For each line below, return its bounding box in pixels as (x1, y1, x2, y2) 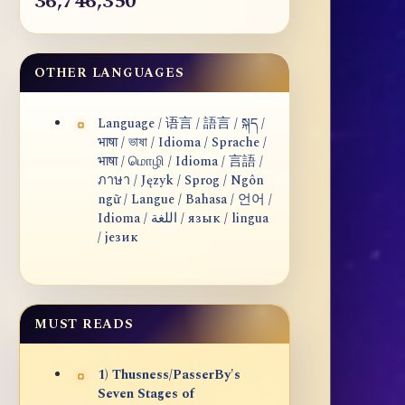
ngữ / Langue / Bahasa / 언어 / (98, 190, 272, 211)
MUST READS (34, 315, 134, 334)
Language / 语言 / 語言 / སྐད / (98, 114, 265, 135)
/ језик (98, 228, 138, 249)
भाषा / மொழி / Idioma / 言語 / (98, 152, 263, 173)
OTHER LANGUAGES (34, 63, 184, 83)
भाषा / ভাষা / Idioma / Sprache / (98, 133, 267, 154)
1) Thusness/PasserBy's (98, 365, 240, 386)
